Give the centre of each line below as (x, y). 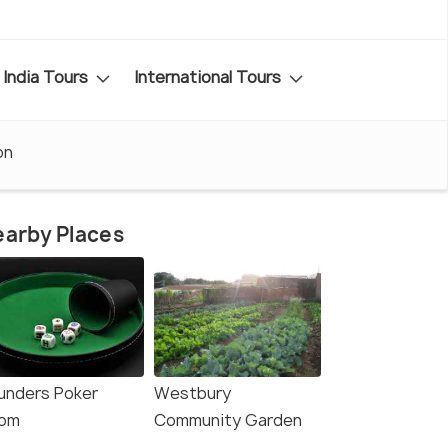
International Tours (209, 76)
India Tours (47, 76)
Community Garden (228, 420)
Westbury (192, 393)
